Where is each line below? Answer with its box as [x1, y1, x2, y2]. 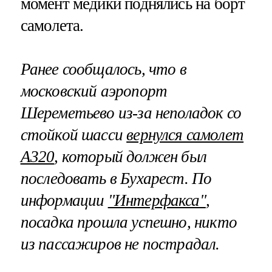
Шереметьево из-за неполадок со [20, 103, 242, 122]
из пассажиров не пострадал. [20, 234, 220, 253]
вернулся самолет [126, 125, 244, 144]
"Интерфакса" [107, 191, 206, 209]
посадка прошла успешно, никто [20, 212, 237, 231]
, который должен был [54, 147, 207, 166]
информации [20, 191, 108, 209]
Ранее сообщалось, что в [20, 59, 186, 78]
